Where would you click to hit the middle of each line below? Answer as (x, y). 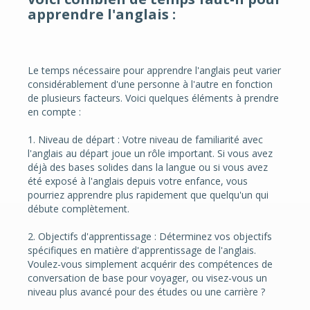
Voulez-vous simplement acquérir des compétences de (150, 264)
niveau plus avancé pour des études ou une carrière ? (146, 291)
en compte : (54, 111)
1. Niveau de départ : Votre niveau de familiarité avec (145, 139)
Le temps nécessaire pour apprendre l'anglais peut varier (154, 70)
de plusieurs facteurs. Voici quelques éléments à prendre (153, 98)
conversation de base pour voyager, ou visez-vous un (147, 277)
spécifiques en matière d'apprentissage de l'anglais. (142, 250)
